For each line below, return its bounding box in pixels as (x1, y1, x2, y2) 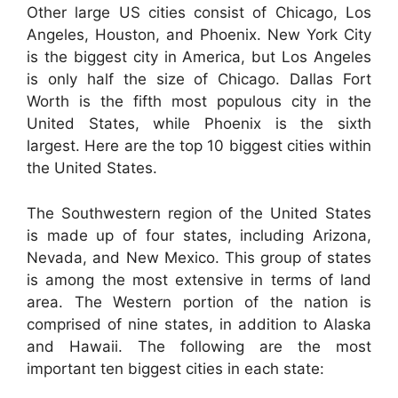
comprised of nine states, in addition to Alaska (27, 314, 371, 333)
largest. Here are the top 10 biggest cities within (27, 137, 371, 155)
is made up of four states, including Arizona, (27, 226, 371, 244)
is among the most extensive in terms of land (27, 270, 371, 289)
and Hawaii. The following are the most (27, 337, 371, 355)
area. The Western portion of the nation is (27, 292, 371, 311)
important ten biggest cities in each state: (27, 359, 324, 378)
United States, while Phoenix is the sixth (27, 115, 371, 133)
